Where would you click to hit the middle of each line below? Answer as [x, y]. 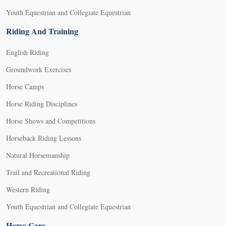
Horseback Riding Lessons [44, 138]
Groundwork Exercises [39, 70]
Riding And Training [42, 31]
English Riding [27, 52]
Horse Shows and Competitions [51, 121]
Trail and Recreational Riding [48, 173]
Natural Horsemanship [38, 155]
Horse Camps [25, 87]
